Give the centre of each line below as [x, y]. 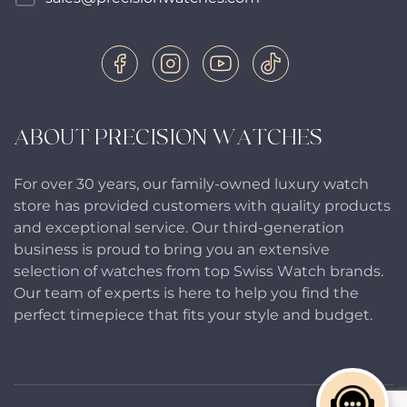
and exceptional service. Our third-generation [179, 228]
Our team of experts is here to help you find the [186, 293]
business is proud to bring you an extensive [172, 249]
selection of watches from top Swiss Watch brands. [199, 271]
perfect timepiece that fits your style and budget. [193, 315]
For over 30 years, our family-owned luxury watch [191, 184]
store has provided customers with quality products [202, 206]
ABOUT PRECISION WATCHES [168, 138]
